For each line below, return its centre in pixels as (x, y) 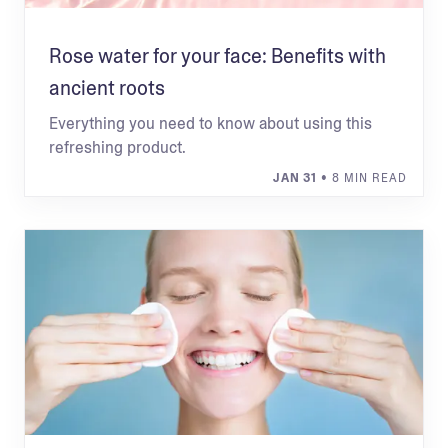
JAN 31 (295, 178)
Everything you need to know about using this (210, 123)
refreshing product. (117, 147)
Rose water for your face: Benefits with (217, 56)
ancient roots (107, 88)
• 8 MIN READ (362, 178)
